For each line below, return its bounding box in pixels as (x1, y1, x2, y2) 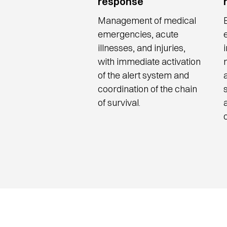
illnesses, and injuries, (97, 42, 185, 54)
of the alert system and (97, 69, 189, 81)
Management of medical (97, 15, 196, 26)
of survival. (97, 97, 140, 108)
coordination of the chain (97, 83, 197, 95)
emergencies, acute (97, 28, 178, 40)
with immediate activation (97, 56, 201, 67)
